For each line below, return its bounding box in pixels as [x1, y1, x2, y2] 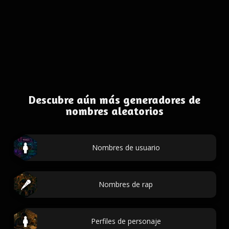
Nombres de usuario [91, 143, 160, 152]
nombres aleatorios [65, 104, 164, 118]
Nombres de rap [99, 179, 153, 189]
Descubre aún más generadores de [29, 93, 200, 106]
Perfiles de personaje [90, 216, 161, 226]
